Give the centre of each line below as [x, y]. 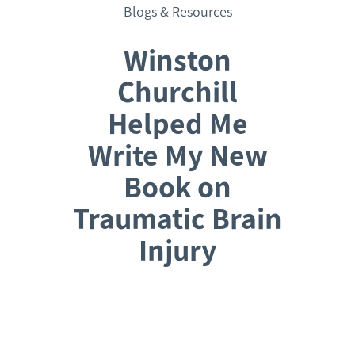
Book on [177, 187]
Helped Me [177, 124]
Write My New [177, 155]
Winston [177, 60]
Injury [177, 250]
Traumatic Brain [177, 219]
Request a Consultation [177, 303]
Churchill [177, 92]
